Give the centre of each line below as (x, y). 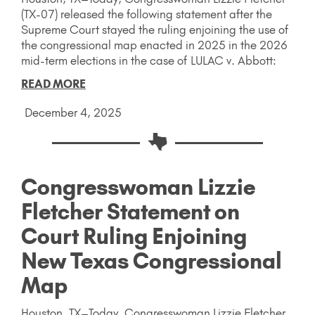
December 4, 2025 (73, 113)
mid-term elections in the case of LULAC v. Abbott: (149, 61)
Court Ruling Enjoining (134, 237)
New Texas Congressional (152, 261)
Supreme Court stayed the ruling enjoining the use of (155, 30)
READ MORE (53, 84)
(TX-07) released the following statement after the (147, 14)
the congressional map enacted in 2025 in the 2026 (154, 45)
